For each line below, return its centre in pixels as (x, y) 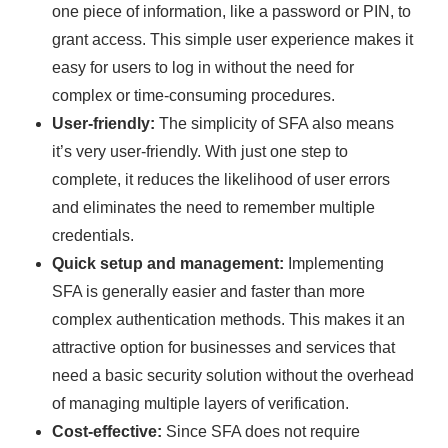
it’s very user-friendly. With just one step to (200, 152)
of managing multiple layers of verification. (201, 404)
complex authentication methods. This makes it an (229, 320)
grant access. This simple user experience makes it (233, 40)
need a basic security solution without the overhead (233, 376)
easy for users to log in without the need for (203, 68)
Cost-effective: (107, 432)
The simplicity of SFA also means (275, 124)
